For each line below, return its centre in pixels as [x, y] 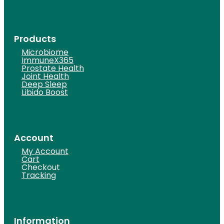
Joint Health [45, 76]
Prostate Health [53, 68]
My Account [45, 151]
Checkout [41, 167]
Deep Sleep [44, 84]
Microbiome [45, 52]
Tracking [39, 175]
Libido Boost [45, 92]
